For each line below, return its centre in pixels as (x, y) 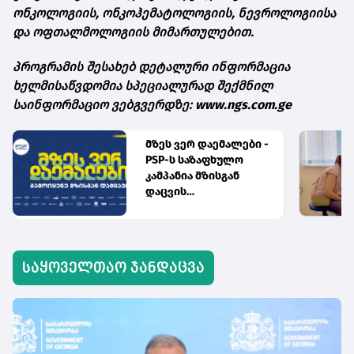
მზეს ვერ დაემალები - (207, 145)
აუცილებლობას (189, 208)
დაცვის (166, 192)
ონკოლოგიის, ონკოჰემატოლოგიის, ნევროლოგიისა (174, 13)
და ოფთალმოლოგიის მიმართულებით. (133, 32)
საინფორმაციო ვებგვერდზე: (102, 105)
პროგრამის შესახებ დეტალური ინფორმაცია (151, 67)
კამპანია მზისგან (192, 176)
